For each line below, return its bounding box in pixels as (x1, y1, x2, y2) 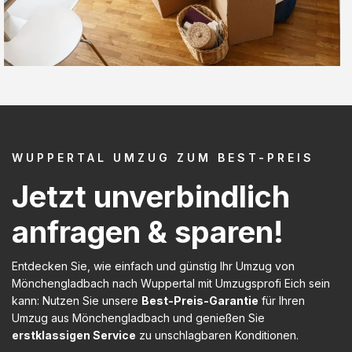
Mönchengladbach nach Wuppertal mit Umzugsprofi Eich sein (12, 276, 330, 290)
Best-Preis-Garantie (141, 293, 258, 307)
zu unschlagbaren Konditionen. (136, 328, 299, 342)
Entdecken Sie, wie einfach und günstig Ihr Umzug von (12, 258, 295, 273)
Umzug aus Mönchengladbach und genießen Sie (12, 310, 265, 324)
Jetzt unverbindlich (12, 178, 290, 214)
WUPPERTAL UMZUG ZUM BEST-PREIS (12, 150, 314, 164)
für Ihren (258, 293, 305, 307)
